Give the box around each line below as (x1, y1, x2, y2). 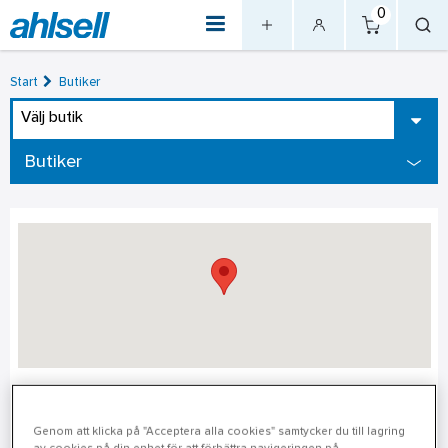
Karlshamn (17, 387, 157, 414)
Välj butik (21, 111, 83, 125)
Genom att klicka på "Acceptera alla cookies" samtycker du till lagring (33, 426, 406, 437)
